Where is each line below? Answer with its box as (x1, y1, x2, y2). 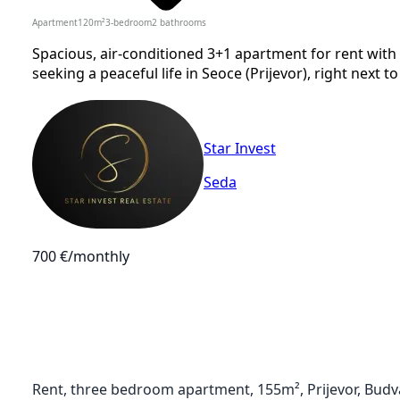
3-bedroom (105, 17, 152, 27)
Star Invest (204, 141, 276, 156)
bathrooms (160, 17, 206, 27)
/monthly (68, 248, 129, 263)
